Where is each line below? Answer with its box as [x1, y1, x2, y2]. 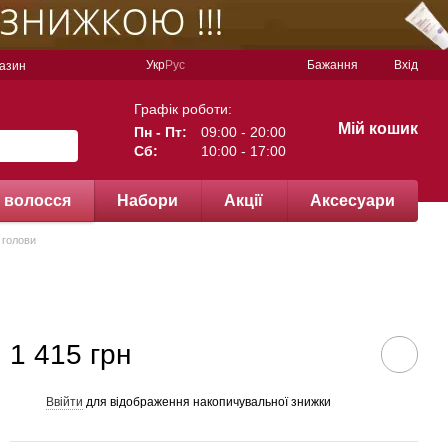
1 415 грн [10, 338, 131, 370]
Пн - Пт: [133, 123, 187, 140]
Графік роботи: [133, 100, 232, 117]
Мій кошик [337, 120, 418, 137]
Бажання [307, 58, 358, 72]
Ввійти [46, 394, 83, 409]
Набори [117, 192, 179, 209]
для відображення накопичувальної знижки [83, 394, 331, 409]
